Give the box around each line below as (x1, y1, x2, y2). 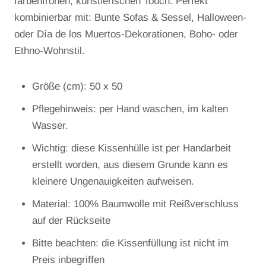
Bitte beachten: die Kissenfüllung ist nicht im (32, 237, 229, 249)
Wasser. (32, 120, 68, 132)
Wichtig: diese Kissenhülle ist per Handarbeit (32, 142, 231, 154)
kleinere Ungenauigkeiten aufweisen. (32, 176, 197, 188)
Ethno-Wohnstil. (14, 45, 85, 56)
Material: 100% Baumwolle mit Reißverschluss (32, 198, 239, 210)
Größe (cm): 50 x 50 (32, 81, 122, 93)
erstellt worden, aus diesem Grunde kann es (32, 159, 228, 171)
